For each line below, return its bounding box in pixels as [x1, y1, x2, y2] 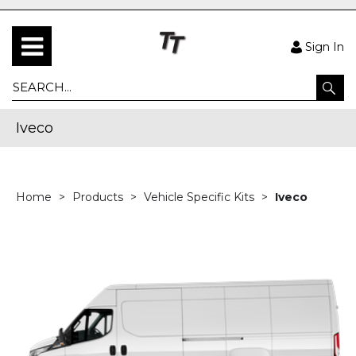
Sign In [305, 40, 344, 54]
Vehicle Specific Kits [144, 190, 257, 204]
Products [72, 190, 126, 204]
